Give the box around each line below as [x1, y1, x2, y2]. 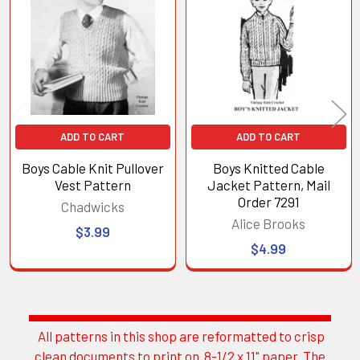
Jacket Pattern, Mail [207, 176, 330, 193]
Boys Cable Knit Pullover [21, 159, 164, 176]
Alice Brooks [231, 215, 306, 231]
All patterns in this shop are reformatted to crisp [35, 328, 325, 345]
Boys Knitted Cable [212, 159, 325, 176]
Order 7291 [237, 193, 300, 210]
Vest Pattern [54, 176, 131, 193]
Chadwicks [60, 198, 125, 215]
